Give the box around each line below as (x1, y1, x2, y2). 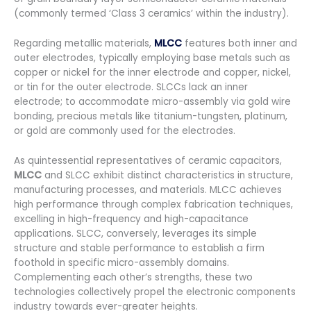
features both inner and (185, 36, 297, 50)
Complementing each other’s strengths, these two (14, 270, 253, 284)
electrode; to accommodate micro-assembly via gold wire (14, 94, 291, 108)
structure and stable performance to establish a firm (14, 241, 264, 255)
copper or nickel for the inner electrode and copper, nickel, (14, 65, 291, 79)
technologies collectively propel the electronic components (14, 285, 296, 299)
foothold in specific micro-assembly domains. (14, 255, 229, 269)
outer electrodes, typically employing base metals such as (14, 51, 290, 65)
